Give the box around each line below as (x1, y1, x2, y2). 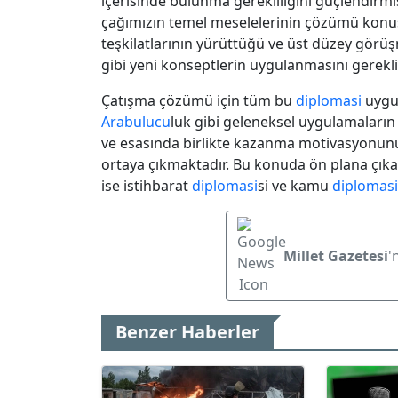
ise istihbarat (101, 175, 192, 195)
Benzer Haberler (115, 319, 259, 344)
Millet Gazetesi (283, 245, 388, 266)
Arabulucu (101, 111, 171, 131)
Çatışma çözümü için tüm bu (101, 90, 296, 110)
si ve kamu (258, 175, 332, 195)
